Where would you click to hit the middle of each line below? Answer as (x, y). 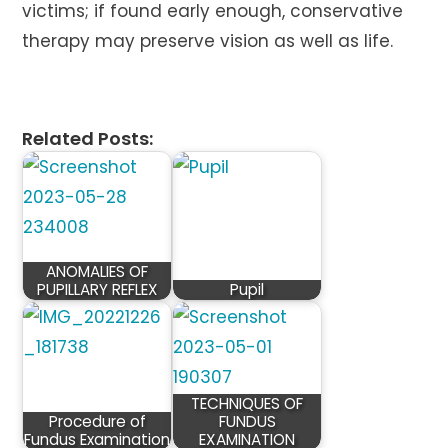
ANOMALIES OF (97, 271)
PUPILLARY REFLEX (97, 289)
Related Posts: (88, 138)
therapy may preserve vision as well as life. (208, 41)
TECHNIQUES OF (247, 403)
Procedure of (97, 421)
